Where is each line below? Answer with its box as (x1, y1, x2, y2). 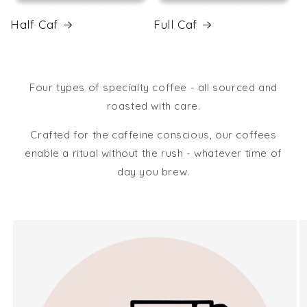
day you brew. (117, 165, 190, 179)
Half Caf (10, 17, 58, 32)
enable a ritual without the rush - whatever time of (25, 147, 282, 160)
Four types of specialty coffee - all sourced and (29, 81, 278, 95)
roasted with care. (106, 99, 201, 113)
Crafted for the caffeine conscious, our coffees (30, 128, 277, 142)
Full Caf (153, 17, 197, 32)
